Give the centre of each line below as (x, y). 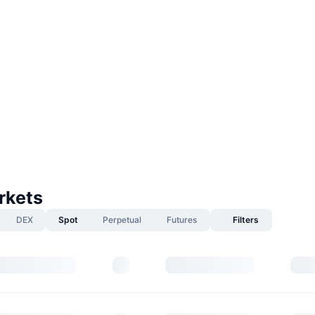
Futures (182, 220)
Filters (245, 220)
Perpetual (122, 220)
